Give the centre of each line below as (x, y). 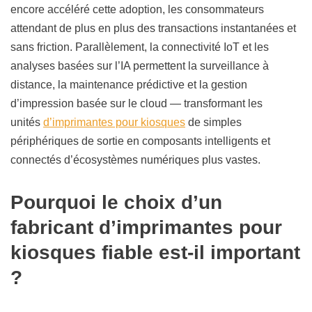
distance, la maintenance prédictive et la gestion (129, 85)
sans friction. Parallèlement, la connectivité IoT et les (140, 47)
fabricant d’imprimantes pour (146, 228)
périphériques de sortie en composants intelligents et (140, 141)
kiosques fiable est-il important (155, 253)
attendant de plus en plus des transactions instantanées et (153, 29)
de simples (213, 123)
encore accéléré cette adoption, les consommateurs (137, 10)
